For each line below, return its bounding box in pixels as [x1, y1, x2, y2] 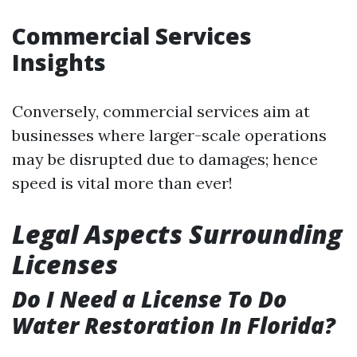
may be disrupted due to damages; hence [12, 148, 318, 169]
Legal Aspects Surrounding [12, 216, 342, 251]
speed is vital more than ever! [12, 172, 233, 193]
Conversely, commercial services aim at [12, 100, 310, 121]
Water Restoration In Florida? [12, 309, 335, 340]
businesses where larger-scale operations [12, 124, 327, 145]
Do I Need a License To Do [12, 283, 287, 314]
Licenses [12, 246, 118, 281]
